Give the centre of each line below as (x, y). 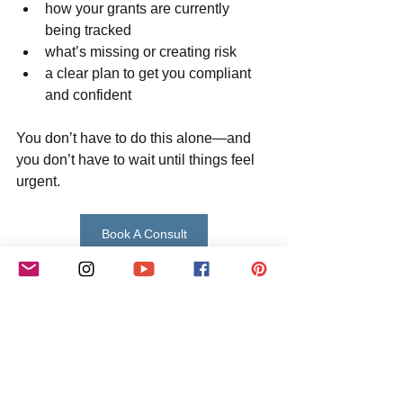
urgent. (38, 181)
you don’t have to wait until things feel (137, 160)
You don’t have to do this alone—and (135, 138)
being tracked (88, 30)
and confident (88, 95)
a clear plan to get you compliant (150, 73)
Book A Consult (144, 234)
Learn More (144, 274)
